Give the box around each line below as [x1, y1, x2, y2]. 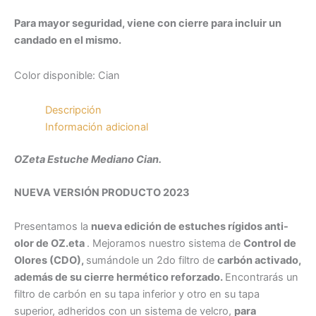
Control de [243, 236, 296, 250]
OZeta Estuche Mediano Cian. [14, 152, 162, 166]
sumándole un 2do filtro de [86, 253, 217, 267]
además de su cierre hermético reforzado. [14, 270, 225, 284]
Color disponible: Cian [14, 68, 120, 82]
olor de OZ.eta [14, 236, 87, 250]
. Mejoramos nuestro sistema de [87, 236, 243, 250]
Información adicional [44, 121, 148, 134]
